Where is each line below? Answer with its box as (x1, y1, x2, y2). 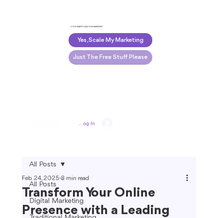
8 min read (60, 175, 89, 182)
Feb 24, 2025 (21, 175, 59, 182)
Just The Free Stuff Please (73, 54, 148, 61)
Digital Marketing (29, 198, 84, 205)
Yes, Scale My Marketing (77, 37, 144, 44)
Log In (80, 121, 95, 127)
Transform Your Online (21, 186, 155, 200)
